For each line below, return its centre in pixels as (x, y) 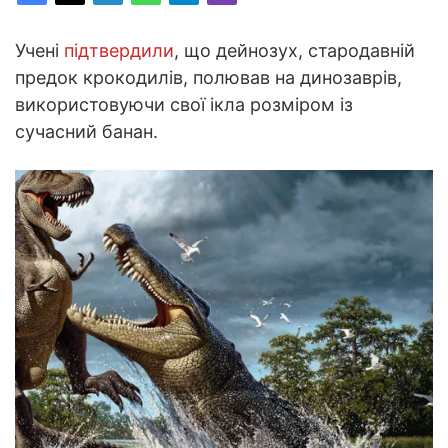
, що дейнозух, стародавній (294, 50)
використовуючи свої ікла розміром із (184, 104)
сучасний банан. (86, 131)
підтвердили (119, 50)
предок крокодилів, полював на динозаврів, (208, 77)
